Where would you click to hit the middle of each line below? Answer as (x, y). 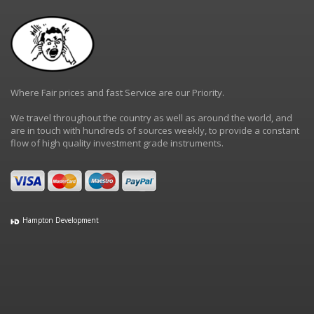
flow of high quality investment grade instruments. (117, 143)
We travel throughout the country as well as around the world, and (151, 118)
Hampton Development (60, 220)
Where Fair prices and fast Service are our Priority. (117, 93)
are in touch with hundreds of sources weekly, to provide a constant (155, 131)
